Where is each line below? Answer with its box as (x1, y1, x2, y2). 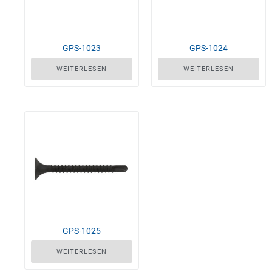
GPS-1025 (63, 225, 101, 236)
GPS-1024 (189, 42, 228, 53)
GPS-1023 (63, 42, 101, 53)
